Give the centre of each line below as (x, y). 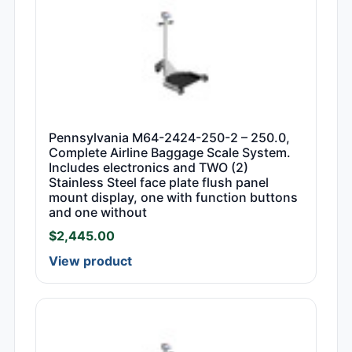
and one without (98, 213)
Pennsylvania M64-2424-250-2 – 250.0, (169, 138)
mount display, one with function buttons (173, 198)
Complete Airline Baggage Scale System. (170, 153)
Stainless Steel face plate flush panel (159, 183)
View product (90, 261)
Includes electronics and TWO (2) (148, 168)
